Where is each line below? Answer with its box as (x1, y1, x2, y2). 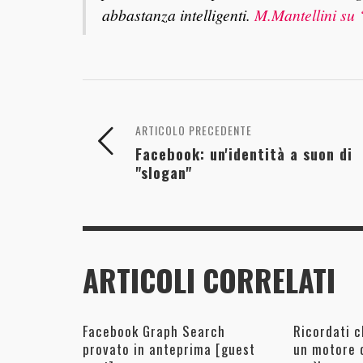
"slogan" (135, 161, 192, 184)
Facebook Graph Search (83, 321, 225, 342)
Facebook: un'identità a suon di (135, 143, 352, 165)
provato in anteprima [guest (83, 339, 255, 360)
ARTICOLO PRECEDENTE (135, 122, 252, 139)
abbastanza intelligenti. (102, 4, 254, 26)
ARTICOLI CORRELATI (83, 258, 335, 303)
